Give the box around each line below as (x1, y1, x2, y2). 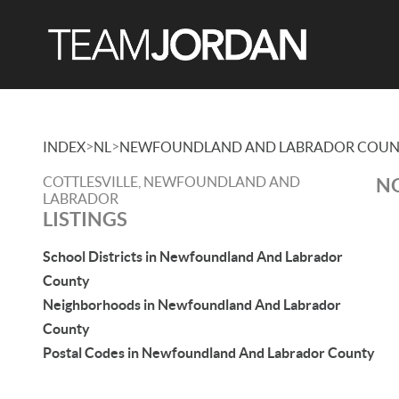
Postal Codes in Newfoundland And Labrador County (43, 345, 375, 361)
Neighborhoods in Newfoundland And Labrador (43, 297, 341, 313)
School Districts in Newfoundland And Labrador (43, 248, 343, 265)
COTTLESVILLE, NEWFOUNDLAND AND (43, 174, 300, 190)
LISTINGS (43, 208, 127, 230)
